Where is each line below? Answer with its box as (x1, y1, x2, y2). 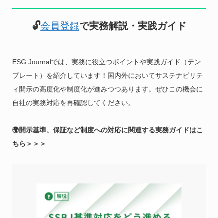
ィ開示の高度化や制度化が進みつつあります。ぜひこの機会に (12, 85, 203, 93)
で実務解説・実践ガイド (79, 20, 186, 32)
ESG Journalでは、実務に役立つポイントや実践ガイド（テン (12, 58, 201, 66)
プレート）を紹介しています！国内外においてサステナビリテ (12, 72, 203, 80)
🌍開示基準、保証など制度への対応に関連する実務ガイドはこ (12, 126, 203, 134)
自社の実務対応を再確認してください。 (12, 99, 135, 107)
